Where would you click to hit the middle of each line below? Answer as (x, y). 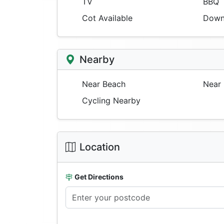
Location (100, 147)
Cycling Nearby (110, 101)
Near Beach (102, 84)
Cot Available (106, 18)
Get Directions (99, 177)
